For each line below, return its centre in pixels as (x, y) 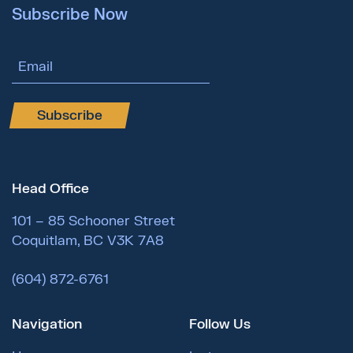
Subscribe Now (70, 14)
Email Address (57, 59)
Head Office (50, 188)
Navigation (47, 324)
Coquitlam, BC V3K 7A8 (88, 240)
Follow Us (219, 324)
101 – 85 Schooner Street (93, 221)
